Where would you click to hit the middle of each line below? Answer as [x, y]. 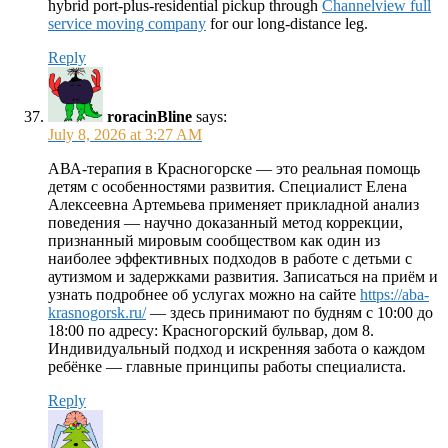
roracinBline [149, 116]
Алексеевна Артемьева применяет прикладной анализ [233, 204]
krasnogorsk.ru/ [97, 312]
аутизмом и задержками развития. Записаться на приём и [243, 276]
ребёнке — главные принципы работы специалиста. [227, 366]
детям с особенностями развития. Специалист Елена [227, 186]
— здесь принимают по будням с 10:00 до [289, 312]
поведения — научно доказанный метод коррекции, [225, 222]
